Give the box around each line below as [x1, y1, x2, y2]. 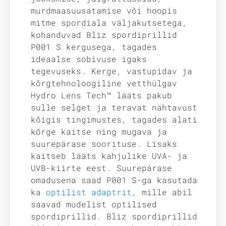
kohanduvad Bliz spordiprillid [31, 29, 177, 40]
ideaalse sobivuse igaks [31, 53, 147, 64]
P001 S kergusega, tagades [31, 41, 157, 52]
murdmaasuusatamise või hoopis [31, 5, 177, 16]
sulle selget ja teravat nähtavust [31, 101, 197, 112]
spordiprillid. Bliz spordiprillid [31, 210, 197, 221]
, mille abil [132, 186, 192, 197]
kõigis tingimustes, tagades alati [31, 114, 197, 125]
